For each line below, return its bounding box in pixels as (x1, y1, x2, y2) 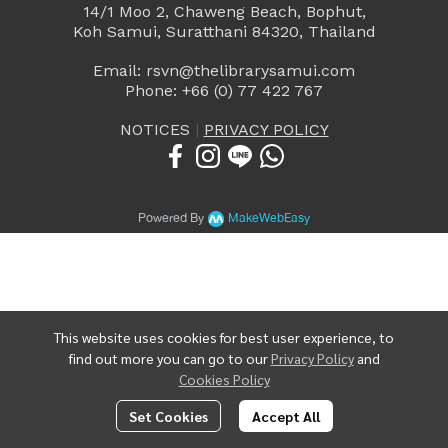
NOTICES (119, 120, 195, 139)
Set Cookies (128, 407, 208, 425)
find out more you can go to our (68, 349, 271, 367)
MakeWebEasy (228, 207, 310, 229)
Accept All (251, 407, 320, 425)
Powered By (138, 207, 204, 229)
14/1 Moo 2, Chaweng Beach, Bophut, (82, 2, 366, 21)
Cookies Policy (178, 370, 270, 388)
